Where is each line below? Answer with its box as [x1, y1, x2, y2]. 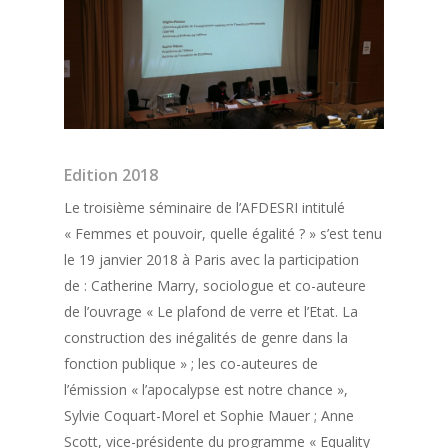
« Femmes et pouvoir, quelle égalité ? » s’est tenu [64, 223, 382, 243]
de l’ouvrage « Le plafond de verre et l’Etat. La [64, 301, 358, 321]
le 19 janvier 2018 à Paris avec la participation [64, 249, 359, 269]
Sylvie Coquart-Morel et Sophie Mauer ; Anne [64, 405, 354, 425]
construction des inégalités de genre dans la [64, 327, 348, 347]
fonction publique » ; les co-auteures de [64, 353, 318, 373]
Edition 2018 [64, 163, 162, 186]
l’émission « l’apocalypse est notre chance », [64, 379, 348, 399]
